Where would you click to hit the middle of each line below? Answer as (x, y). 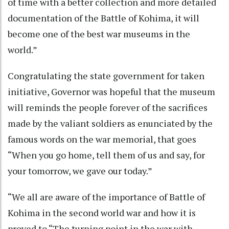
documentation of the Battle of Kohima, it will (104, 18)
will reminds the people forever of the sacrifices (108, 107)
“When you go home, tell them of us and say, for (106, 155)
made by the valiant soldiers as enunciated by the (110, 123)
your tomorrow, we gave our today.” (80, 170)
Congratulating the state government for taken (106, 75)
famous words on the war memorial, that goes (102, 139)
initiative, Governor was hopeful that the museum (111, 91)
